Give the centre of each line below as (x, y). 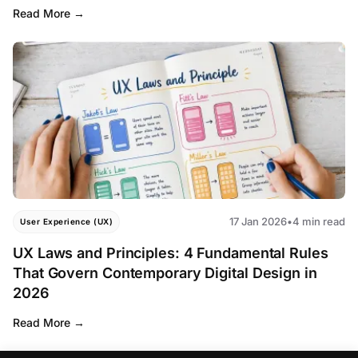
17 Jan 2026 (258, 222)
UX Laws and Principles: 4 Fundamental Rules (171, 253)
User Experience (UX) (66, 222)
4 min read (319, 222)
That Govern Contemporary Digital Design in (165, 273)
